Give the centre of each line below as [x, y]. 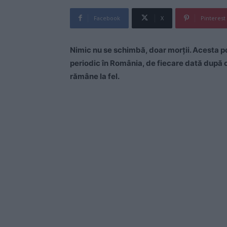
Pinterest [213, 18]
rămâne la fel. [95, 76]
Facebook [107, 18]
